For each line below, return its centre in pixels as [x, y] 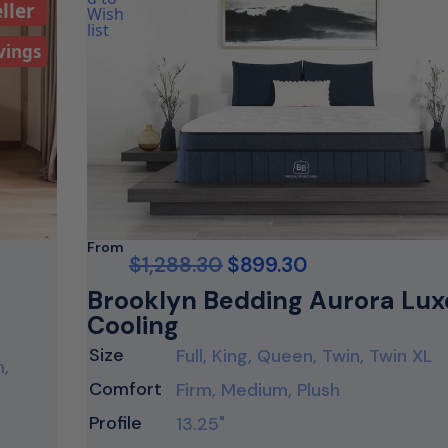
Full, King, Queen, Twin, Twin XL [304, 355]
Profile [115, 422]
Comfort [125, 388]
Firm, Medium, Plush [258, 389]
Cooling [133, 325]
